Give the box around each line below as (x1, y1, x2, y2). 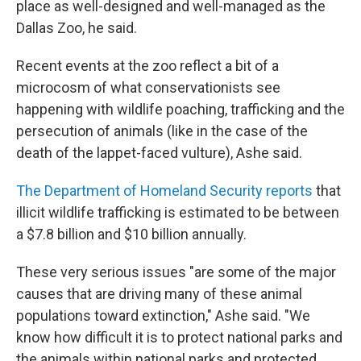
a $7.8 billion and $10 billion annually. (16, 226, 247, 243)
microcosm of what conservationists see (16, 79, 280, 96)
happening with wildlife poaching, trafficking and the (16, 101, 345, 118)
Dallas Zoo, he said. (16, 19, 137, 36)
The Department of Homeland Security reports (16, 182, 316, 199)
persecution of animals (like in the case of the (16, 122, 308, 139)
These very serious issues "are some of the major (16, 263, 336, 280)
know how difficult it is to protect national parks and (16, 329, 342, 346)
